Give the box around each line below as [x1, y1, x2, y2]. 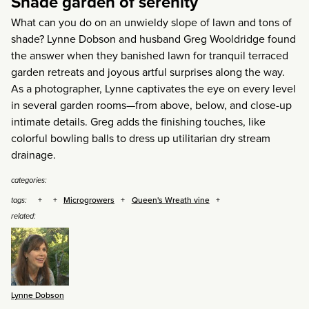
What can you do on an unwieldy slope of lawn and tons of [11, 14, 292, 30]
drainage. [11, 146, 56, 162]
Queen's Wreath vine [131, 193, 210, 206]
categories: [11, 175, 47, 186]
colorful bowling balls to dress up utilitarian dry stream [11, 130, 270, 146]
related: [11, 210, 36, 222]
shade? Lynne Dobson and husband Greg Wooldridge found [11, 30, 296, 46]
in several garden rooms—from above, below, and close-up [11, 97, 292, 112]
